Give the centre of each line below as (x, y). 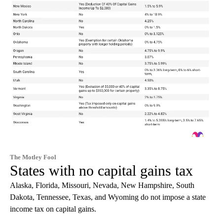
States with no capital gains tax (101, 170)
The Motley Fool (33, 157)
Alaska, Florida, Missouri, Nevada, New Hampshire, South (102, 185)
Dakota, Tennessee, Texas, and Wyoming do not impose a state (108, 197)
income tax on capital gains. (53, 209)
